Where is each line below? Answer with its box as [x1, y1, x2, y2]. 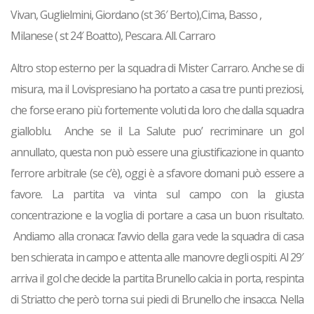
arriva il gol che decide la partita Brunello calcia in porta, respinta [11, 271, 303, 287]
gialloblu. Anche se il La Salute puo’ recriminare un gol [11, 123, 303, 139]
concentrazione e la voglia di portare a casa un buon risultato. [11, 207, 303, 224]
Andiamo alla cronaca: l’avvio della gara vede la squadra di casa [11, 228, 303, 245]
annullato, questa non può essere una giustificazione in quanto [11, 144, 303, 161]
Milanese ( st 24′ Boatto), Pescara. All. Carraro [11, 28, 215, 44]
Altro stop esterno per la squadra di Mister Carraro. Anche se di [11, 60, 303, 76]
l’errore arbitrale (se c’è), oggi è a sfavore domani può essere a [11, 165, 303, 182]
